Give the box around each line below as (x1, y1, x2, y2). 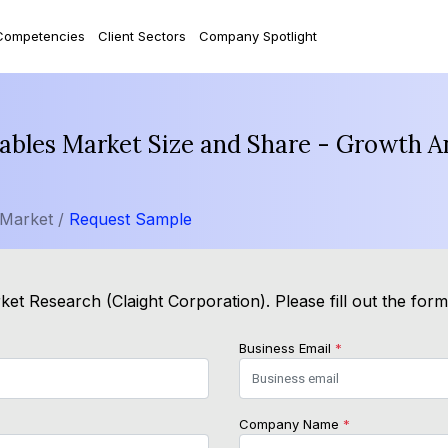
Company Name (239, 416, 343, 433)
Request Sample (69, 209, 192, 230)
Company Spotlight (198, 27, 317, 44)
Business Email (239, 340, 335, 357)
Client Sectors (97, 27, 186, 44)
